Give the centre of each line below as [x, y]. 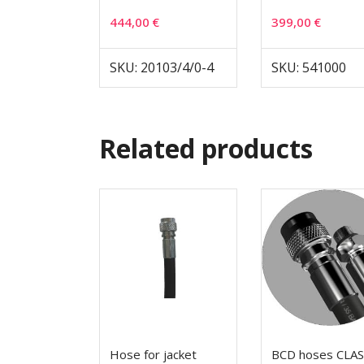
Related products [206, 149]
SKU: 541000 [309, 68]
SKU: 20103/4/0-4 [162, 68]
